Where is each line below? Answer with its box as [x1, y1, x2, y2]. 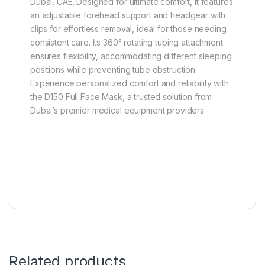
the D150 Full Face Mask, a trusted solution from [30, 91, 212, 102]
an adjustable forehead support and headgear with [30, 9, 226, 20]
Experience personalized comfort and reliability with [30, 77, 229, 88]
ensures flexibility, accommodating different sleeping [30, 50, 232, 61]
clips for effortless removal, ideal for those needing [30, 23, 227, 34]
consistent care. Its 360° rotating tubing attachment [30, 37, 223, 47]
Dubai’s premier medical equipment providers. [30, 105, 206, 115]
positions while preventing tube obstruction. [30, 64, 197, 75]
